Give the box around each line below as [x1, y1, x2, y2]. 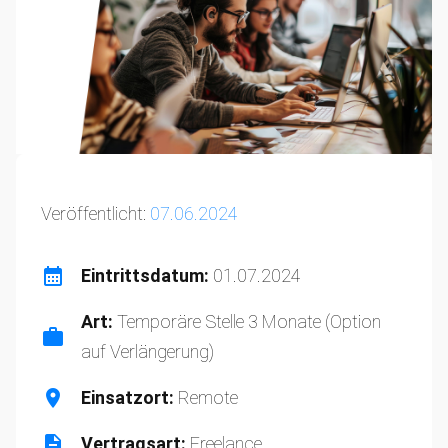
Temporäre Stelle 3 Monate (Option [117, 311, 381, 332]
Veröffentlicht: [41, 203, 150, 224]
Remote [178, 387, 238, 408]
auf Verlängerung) [81, 341, 214, 362]
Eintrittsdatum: [81, 265, 213, 286]
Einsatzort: [81, 387, 178, 408]
